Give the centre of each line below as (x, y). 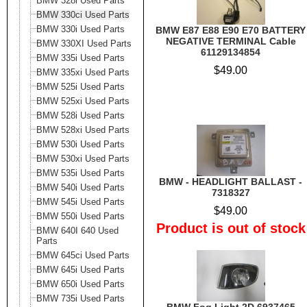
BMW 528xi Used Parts (83, 130)
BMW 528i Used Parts (81, 115)
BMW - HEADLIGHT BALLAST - (231, 182)
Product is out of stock (231, 228)
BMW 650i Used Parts (81, 284)
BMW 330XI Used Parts (84, 44)
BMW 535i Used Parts (81, 173)
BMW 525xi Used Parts (83, 101)
